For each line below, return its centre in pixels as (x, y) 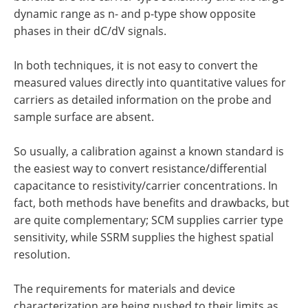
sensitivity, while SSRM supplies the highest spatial (144, 237)
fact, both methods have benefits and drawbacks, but (152, 203)
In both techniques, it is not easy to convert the (136, 65)
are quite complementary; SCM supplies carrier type (148, 220)
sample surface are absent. (84, 117)
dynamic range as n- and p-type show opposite (135, 14)
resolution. (42, 254)
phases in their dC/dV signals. (90, 31)
